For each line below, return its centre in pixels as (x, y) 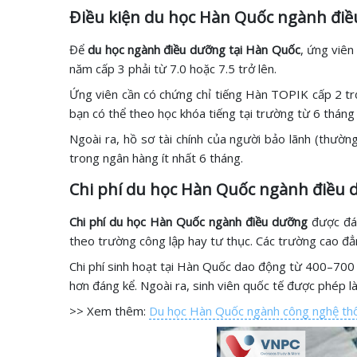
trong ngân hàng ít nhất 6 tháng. (156, 158)
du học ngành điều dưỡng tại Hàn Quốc (194, 49)
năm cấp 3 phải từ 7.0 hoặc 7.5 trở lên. (173, 69)
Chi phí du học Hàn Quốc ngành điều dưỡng (191, 222)
